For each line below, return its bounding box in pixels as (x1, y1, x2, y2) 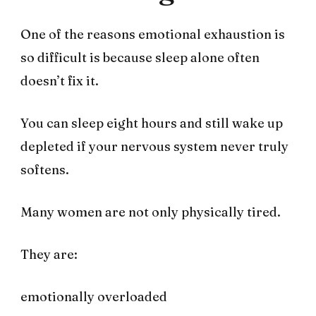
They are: (20, 246, 78, 263)
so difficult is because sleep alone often (20, 49, 260, 66)
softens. (20, 162, 69, 178)
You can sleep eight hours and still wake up (20, 115, 283, 132)
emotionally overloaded (20, 288, 167, 305)
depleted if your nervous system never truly (20, 138, 288, 155)
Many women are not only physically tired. (20, 204, 281, 221)
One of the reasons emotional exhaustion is (20, 26, 285, 43)
